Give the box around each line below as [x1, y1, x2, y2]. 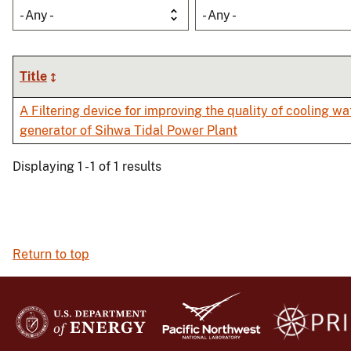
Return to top [13, 247, 89, 262]
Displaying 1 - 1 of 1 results [13, 159, 161, 175]
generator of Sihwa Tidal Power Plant [20, 123, 237, 139]
